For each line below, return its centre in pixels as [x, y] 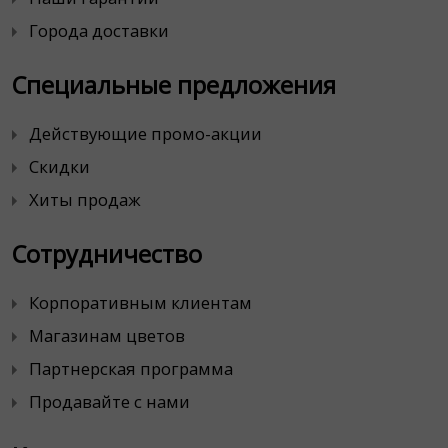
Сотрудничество [107, 254]
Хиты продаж [85, 199]
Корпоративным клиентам [140, 302]
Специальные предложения [174, 85]
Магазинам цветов [107, 335]
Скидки [59, 166]
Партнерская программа [131, 368]
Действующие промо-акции [145, 133]
